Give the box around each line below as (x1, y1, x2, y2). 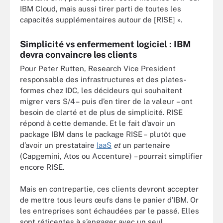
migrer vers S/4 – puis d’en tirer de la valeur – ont (20, 97, 193, 106)
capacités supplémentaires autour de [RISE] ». (20, 15, 182, 24)
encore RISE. (20, 162, 64, 171)
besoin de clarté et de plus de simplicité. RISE (20, 108, 183, 116)
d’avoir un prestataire (20, 140, 97, 149)
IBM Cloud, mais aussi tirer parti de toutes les (20, 4, 181, 13)
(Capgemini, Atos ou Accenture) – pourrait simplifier (20, 151, 203, 160)
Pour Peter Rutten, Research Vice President (20, 64, 176, 73)
